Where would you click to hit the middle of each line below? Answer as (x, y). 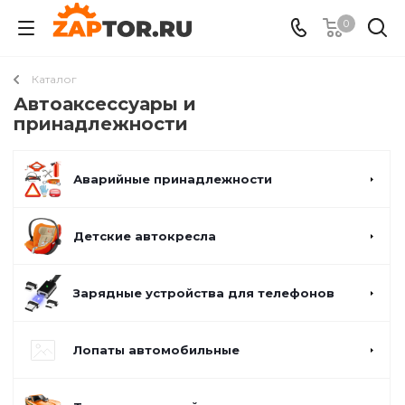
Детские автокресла (145, 236)
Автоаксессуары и (105, 104)
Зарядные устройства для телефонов (204, 293)
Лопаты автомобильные (156, 350)
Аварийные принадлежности (173, 179)
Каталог (54, 79)
